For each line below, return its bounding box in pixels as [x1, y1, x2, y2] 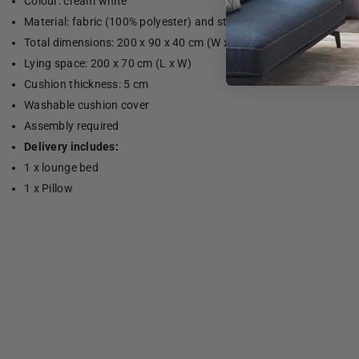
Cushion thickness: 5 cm [24, 78, 149, 91]
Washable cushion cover [24, 99, 150, 112]
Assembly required [24, 119, 119, 133]
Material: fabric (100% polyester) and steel [24, 15, 242, 29]
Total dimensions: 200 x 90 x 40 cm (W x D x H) [24, 36, 263, 50]
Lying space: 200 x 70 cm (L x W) [24, 57, 192, 71]
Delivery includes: [24, 140, 119, 154]
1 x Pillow [24, 182, 73, 196]
